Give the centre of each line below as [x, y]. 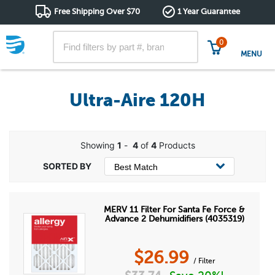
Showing [99, 145]
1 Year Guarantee [209, 12]
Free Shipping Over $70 [97, 12]
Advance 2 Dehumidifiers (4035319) [174, 219]
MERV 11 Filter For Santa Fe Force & [175, 210]
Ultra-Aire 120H [137, 100]
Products [176, 145]
